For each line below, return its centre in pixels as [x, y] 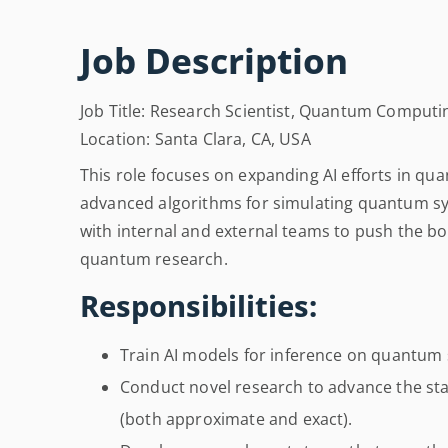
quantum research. [154, 259]
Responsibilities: [198, 306]
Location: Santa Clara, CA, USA [195, 139]
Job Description [214, 60]
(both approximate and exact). [236, 419]
